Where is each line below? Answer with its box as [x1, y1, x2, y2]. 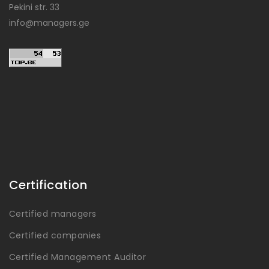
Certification [9, 176, 88, 193]
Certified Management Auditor [9, 250, 147, 263]
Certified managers [9, 207, 97, 220]
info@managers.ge [9, 16, 89, 29]
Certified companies [9, 229, 101, 241]
